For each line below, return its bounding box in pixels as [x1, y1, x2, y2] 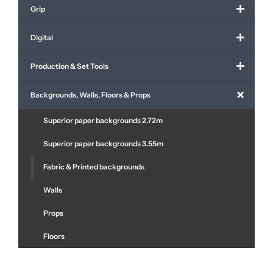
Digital [30, 33, 53, 43]
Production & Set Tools [30, 62, 108, 71]
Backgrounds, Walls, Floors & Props [30, 90, 151, 100]
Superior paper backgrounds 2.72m [43, 116, 163, 126]
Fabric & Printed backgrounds [43, 162, 144, 172]
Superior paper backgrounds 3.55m [43, 139, 163, 149]
